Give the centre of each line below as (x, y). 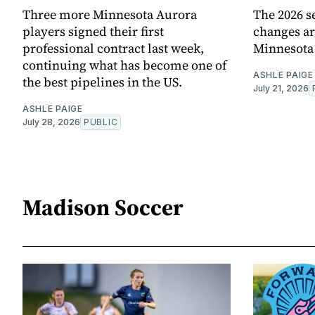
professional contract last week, (113, 48)
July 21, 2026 (281, 88)
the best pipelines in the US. (102, 82)
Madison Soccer (103, 208)
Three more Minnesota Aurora (110, 14)
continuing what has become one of (124, 65)
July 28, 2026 (51, 122)
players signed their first (93, 31)
